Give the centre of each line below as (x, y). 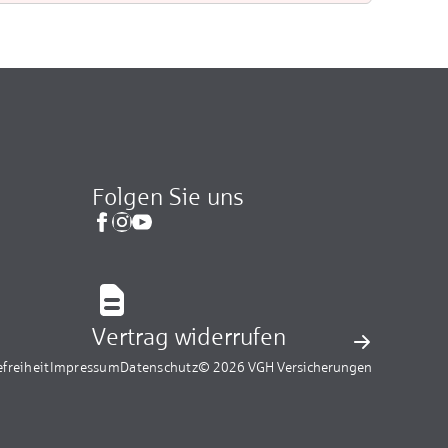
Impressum (84, 366)
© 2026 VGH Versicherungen (285, 366)
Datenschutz (159, 366)
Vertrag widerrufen (189, 336)
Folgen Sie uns (168, 196)
